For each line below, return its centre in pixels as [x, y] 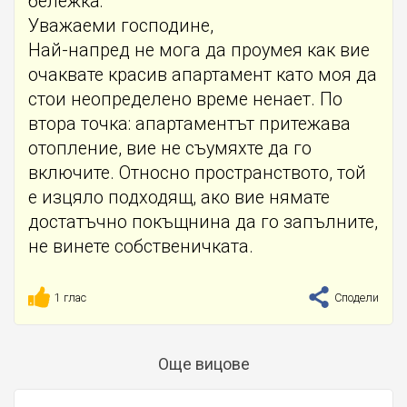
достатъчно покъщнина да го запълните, [203, 222]
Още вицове [203, 363]
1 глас [70, 297]
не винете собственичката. [141, 246]
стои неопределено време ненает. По [185, 99]
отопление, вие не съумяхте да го [170, 148]
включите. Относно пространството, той [197, 173]
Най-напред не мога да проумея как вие [199, 50]
